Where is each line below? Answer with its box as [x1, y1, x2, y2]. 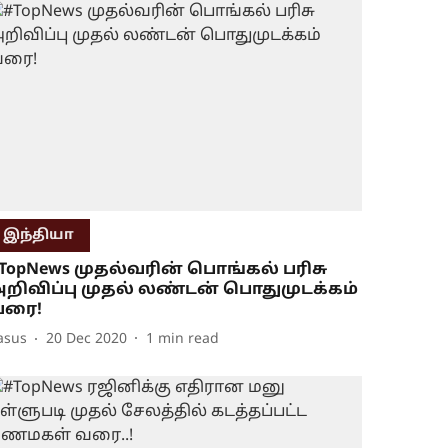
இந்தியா [3, 226, 75, 244]
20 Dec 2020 [46, 331, 128, 349]
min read [158, 331, 220, 349]
